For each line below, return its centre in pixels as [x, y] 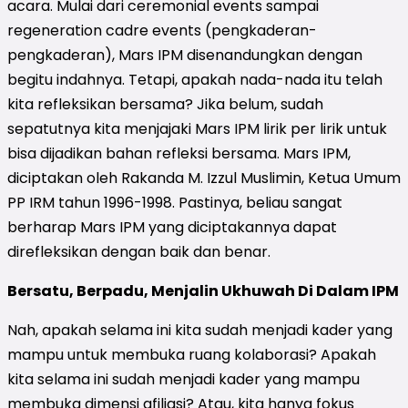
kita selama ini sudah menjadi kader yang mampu [184, 379]
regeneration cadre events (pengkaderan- [162, 30]
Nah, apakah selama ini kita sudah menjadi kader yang [200, 330]
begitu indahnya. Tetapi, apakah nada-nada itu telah [195, 79]
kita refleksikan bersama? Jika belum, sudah [165, 104]
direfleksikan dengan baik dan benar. [139, 251]
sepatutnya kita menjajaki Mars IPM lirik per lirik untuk [197, 128]
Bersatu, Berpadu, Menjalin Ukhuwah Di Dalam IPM [203, 291]
